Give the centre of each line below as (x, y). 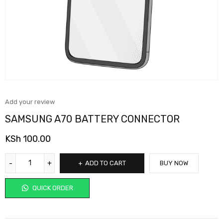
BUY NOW (174, 163)
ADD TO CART (106, 163)
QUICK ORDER (52, 188)
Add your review (30, 102)
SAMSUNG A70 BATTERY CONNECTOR (92, 119)
